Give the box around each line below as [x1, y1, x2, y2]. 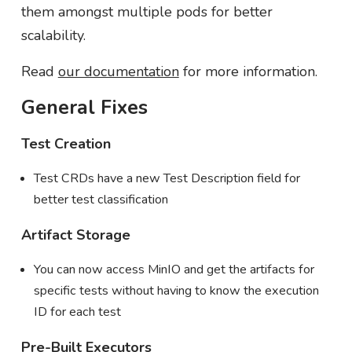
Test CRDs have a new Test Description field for [33, 169, 300, 187]
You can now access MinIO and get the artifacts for [33, 260, 314, 278]
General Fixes [20, 93, 148, 121]
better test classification [33, 190, 168, 208]
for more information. [178, 61, 317, 81]
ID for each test [33, 302, 121, 321]
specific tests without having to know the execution [33, 281, 319, 299]
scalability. [20, 25, 86, 45]
